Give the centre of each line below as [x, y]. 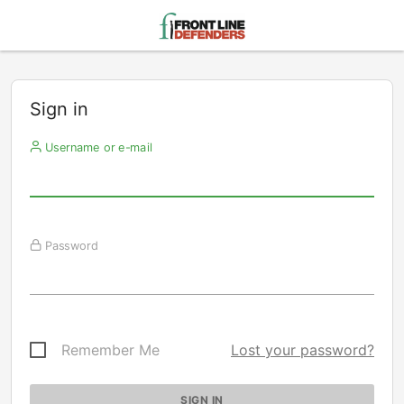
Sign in [59, 109]
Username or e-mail [96, 147]
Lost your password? [303, 350]
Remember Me [110, 350]
